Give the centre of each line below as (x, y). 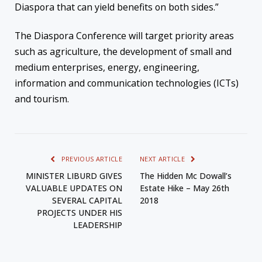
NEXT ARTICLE (163, 159)
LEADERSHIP (98, 225)
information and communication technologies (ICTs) (127, 83)
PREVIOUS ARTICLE (91, 159)
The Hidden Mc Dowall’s (186, 176)
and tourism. (42, 99)
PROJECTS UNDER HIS (80, 213)
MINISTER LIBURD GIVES (74, 176)
